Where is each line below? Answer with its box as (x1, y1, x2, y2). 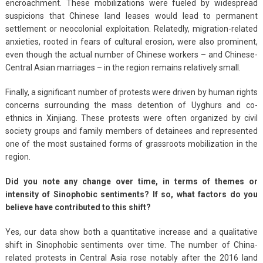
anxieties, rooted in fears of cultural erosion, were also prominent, (5, 36, 258, 46)
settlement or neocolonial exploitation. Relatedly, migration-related (5, 23, 258, 33)
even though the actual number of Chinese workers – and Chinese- (5, 49, 258, 59)
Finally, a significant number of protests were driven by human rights (5, 87, 258, 97)
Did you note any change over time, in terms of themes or (5, 176, 258, 186)
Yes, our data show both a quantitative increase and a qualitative (5, 227, 258, 237)
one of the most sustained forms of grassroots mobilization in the (5, 139, 258, 149)
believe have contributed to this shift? (5, 202, 151, 212)
